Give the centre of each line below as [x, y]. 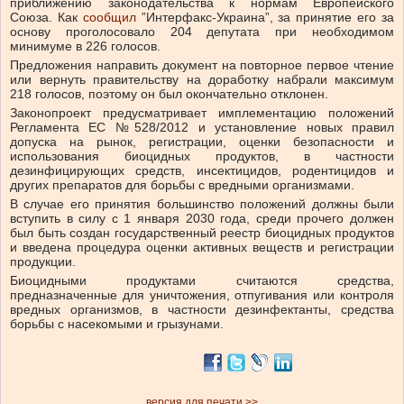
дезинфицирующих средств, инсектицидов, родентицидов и [202, 171]
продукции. [43, 262]
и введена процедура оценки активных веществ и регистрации [202, 248]
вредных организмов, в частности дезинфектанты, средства [202, 310]
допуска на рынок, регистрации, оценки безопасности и [202, 142]
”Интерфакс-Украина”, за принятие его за [265, 18]
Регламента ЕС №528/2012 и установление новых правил [202, 128]
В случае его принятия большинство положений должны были [202, 204]
